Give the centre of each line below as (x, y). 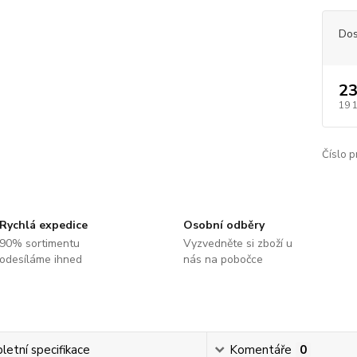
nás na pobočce (223, 259)
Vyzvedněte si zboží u (237, 243)
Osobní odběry (224, 225)
